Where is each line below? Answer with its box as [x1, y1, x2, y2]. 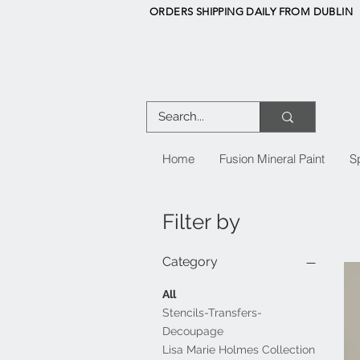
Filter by [162, 210, 240, 235]
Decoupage [162, 325, 223, 338]
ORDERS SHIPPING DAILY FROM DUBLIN [149, 6, 353, 18]
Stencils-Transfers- [162, 306, 262, 320]
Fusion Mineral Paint [219, 151, 325, 167]
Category [162, 254, 218, 270]
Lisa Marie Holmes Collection [162, 343, 315, 357]
